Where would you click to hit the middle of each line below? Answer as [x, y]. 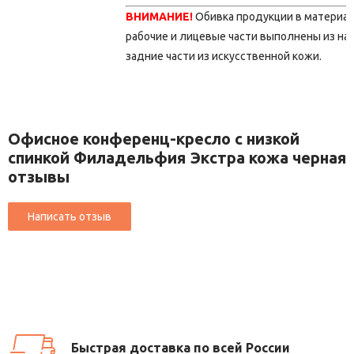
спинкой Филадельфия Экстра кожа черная [177, 158]
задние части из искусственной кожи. [224, 56]
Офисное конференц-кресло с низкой [154, 139]
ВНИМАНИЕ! [159, 17]
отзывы [39, 177]
